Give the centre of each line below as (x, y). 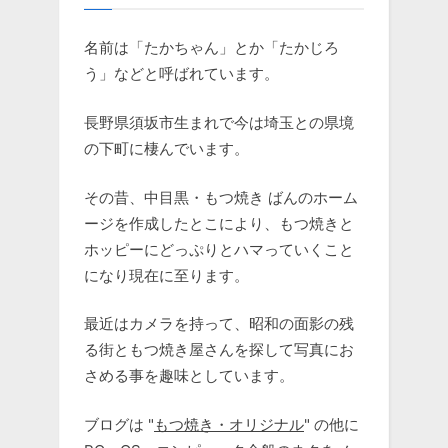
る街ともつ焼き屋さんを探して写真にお (219, 350)
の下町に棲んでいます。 (166, 148)
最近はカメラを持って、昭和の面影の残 (219, 324)
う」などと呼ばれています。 (181, 73)
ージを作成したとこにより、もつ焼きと (219, 223)
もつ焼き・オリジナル (229, 425)
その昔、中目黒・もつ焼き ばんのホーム (221, 197)
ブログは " (119, 425)
